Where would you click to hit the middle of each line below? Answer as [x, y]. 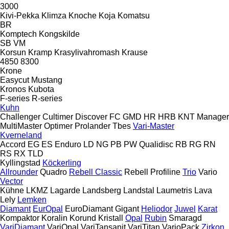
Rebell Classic [96, 172]
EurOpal [48, 209]
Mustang [47, 80]
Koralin [54, 218]
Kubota [41, 89]
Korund [83, 218]
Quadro [53, 172]
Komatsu [134, 15]
